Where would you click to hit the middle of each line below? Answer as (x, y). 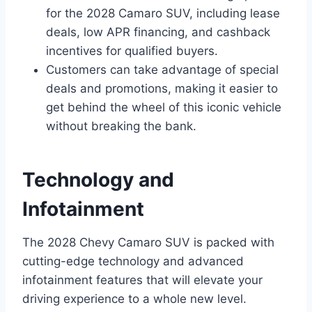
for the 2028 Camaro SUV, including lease (163, 13)
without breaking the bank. (121, 126)
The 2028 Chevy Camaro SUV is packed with (148, 242)
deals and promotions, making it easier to (162, 88)
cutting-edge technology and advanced (133, 261)
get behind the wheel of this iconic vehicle (164, 107)
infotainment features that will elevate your (142, 280)
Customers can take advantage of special (162, 69)
